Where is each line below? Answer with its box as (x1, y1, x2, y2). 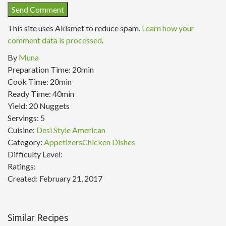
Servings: (8, 113, 40, 123)
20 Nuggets (29, 101, 70, 111)
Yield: (8, 101, 29, 111)
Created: (8, 174, 39, 184)
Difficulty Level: (8, 149, 63, 159)
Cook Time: (8, 77, 50, 87)
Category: (8, 137, 44, 147)
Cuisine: (8, 125, 36, 135)
